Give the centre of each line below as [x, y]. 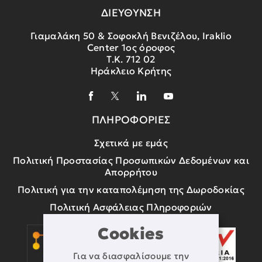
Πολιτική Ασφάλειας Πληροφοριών [131, 207]
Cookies [131, 233]
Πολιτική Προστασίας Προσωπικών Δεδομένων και [131, 160]
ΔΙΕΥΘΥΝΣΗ [131, 13]
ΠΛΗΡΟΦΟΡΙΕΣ [131, 120]
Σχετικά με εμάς [131, 143]
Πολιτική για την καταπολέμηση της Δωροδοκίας [131, 189]
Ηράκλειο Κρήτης [131, 71]
